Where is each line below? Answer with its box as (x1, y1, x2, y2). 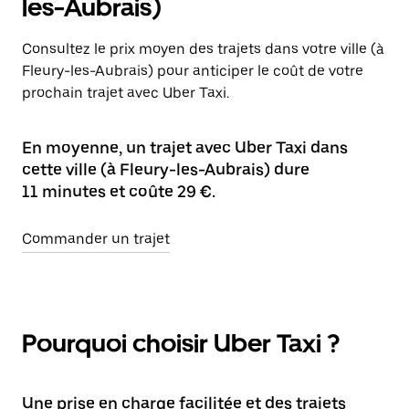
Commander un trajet (22, 230, 170, 247)
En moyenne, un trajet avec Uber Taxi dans (22, 138, 348, 157)
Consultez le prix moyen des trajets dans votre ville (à (22, 40, 384, 58)
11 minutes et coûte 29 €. (22, 182, 215, 201)
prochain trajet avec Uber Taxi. (22, 84, 229, 101)
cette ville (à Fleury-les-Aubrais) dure (22, 160, 309, 179)
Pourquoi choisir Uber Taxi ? (22, 328, 340, 359)
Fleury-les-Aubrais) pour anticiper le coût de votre (22, 62, 363, 79)
